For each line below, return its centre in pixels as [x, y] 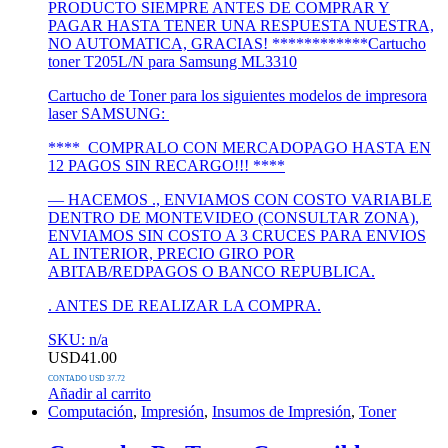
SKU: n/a [78, 340]
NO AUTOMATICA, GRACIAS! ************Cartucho [237, 44]
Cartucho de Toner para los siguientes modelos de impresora [237, 96]
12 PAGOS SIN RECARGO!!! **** [166, 166]
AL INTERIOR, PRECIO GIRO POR [171, 254]
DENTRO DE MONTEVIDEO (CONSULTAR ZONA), [233, 218]
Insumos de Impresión [281, 412]
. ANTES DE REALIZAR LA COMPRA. [184, 306]
